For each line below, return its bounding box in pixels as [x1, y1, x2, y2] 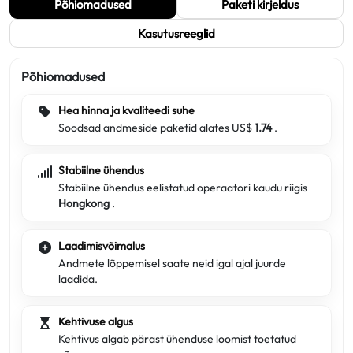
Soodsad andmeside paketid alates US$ [58, 121, 255, 135]
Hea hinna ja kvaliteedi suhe [58, 103, 195, 117]
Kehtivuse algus [58, 314, 133, 329]
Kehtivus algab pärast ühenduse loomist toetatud [58, 332, 296, 346]
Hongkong [58, 196, 112, 210]
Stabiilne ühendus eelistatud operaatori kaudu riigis [58, 180, 307, 195]
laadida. [58, 272, 98, 286]
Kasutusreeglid [138, 26, 215, 41]
